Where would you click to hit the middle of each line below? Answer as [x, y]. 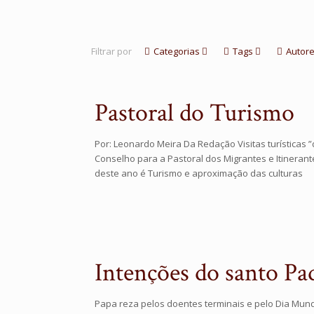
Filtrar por [111, 51]
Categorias [177, 51]
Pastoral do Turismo [194, 113]
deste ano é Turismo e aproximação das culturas [199, 173]
